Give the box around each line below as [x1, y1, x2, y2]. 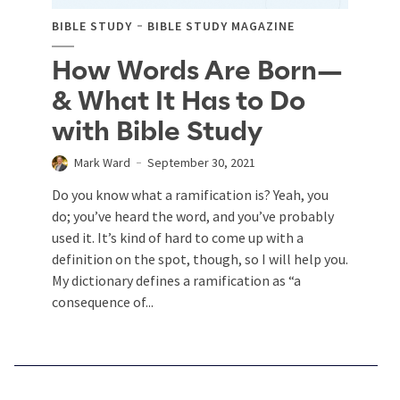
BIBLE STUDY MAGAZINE [147, 17, 295, 34]
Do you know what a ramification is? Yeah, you [52, 185, 329, 204]
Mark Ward [74, 154, 130, 171]
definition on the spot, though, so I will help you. [52, 249, 348, 268]
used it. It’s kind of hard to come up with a [52, 228, 304, 246]
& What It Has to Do [52, 87, 305, 115]
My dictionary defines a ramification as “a [52, 271, 301, 289]
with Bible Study [52, 118, 262, 146]
